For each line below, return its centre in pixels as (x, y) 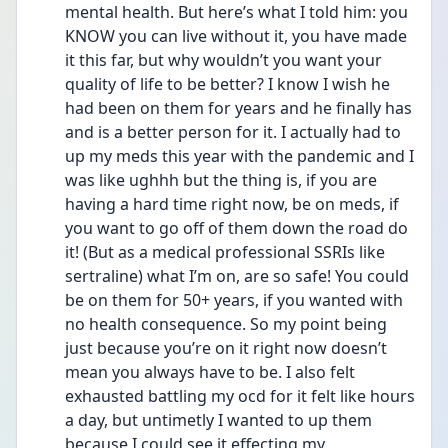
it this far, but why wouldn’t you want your (223, 60)
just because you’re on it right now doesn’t (226, 348)
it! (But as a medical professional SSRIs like (225, 252)
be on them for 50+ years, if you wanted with (234, 300)
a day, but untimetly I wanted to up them (218, 420)
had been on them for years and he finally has (238, 108)
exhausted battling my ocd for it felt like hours (240, 396)
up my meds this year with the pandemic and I (239, 156)
